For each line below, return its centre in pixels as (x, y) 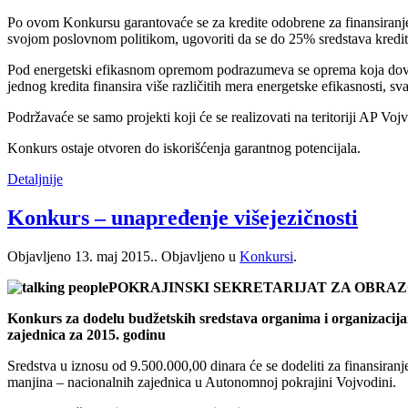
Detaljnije (35, 179)
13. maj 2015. (114, 257)
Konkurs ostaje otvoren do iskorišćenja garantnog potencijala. (184, 148)
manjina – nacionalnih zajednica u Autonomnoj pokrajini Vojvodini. (202, 382)
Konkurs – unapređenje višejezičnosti (183, 218)
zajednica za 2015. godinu (87, 335)
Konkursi (266, 257)
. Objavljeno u (197, 257)
